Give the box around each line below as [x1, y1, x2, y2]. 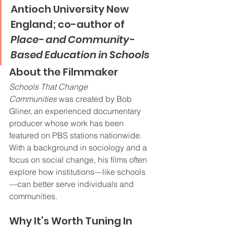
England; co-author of [11, 17, 127, 31]
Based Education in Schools [11, 48, 149, 62]
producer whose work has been [9, 118, 126, 128]
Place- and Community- [11, 32, 134, 47]
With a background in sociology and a [9, 142, 149, 153]
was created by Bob [57, 94, 134, 104]
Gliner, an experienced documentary [9, 106, 143, 116]
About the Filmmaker [9, 65, 118, 79]
